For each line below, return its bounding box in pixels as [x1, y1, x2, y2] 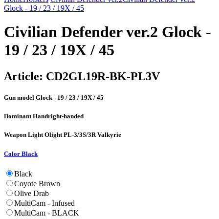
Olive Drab [14, 189, 49, 197]
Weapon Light [4, 131, 44, 139]
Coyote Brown [14, 179, 60, 188]
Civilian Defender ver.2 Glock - [4, 23, 211, 41]
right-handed [48, 112, 84, 120]
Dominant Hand [4, 112, 48, 120]
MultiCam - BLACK [14, 208, 79, 217]
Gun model [4, 94, 36, 102]
